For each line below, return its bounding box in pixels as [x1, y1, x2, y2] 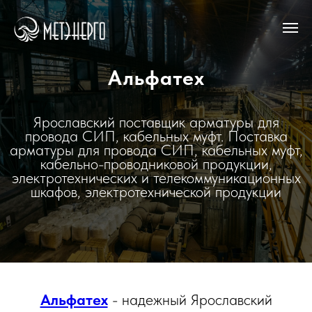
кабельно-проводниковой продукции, [40, 155, 272, 173]
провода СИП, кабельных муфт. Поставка [24, 127, 288, 145]
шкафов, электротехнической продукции [31, 182, 281, 201]
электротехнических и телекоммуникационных [11, 169, 301, 187]
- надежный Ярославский [107, 290, 272, 309]
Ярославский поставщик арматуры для [33, 113, 279, 131]
